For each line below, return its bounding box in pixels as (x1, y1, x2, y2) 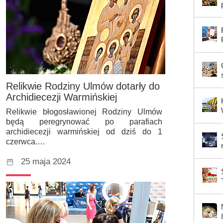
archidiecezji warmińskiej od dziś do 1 (6, 127, 162, 136)
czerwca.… (6, 137, 45, 146)
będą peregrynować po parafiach (6, 117, 162, 126)
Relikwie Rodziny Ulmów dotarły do (6, 81, 160, 92)
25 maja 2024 (21, 157, 71, 167)
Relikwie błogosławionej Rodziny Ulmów (6, 108, 162, 116)
